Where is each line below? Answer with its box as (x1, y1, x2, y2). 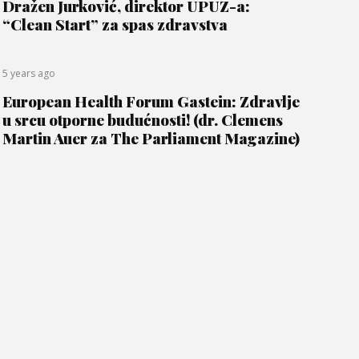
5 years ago (2, 67, 55, 80)
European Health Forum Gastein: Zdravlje (2, 91, 300, 111)
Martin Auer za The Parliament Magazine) (2, 127, 300, 148)
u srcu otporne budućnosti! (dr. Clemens (2, 109, 283, 130)
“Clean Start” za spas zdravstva (2, 14, 228, 34)
